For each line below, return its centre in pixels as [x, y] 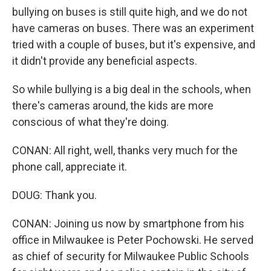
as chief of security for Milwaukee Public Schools [131, 256]
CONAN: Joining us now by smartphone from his [128, 224]
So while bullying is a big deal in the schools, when [132, 89]
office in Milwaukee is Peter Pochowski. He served [133, 240]
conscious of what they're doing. [90, 122]
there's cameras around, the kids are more [113, 106]
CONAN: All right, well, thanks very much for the [125, 150]
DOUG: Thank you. [54, 195]
